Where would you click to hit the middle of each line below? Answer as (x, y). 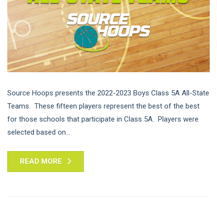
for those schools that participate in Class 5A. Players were (103, 119)
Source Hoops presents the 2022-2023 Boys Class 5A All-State (108, 93)
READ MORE (41, 162)
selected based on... (39, 132)
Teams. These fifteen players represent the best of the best (103, 106)
